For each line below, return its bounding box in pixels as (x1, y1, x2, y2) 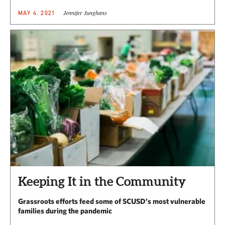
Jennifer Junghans (63, 9, 107, 17)
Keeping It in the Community (18, 174, 186, 189)
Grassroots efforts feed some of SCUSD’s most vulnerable (18, 197, 205, 206)
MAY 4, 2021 (18, 9, 56, 17)
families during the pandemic (18, 206, 112, 215)
